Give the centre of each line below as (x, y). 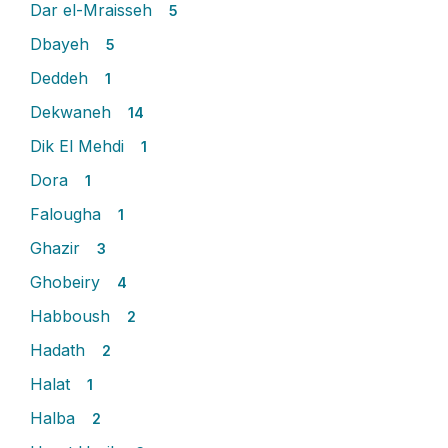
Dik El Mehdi (79, 146)
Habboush (72, 316)
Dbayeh (62, 44)
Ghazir (57, 248)
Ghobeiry (67, 282)
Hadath (60, 350)
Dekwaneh (73, 112)
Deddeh (61, 78)
